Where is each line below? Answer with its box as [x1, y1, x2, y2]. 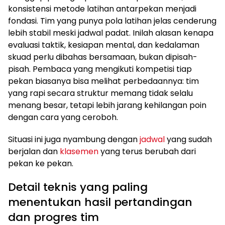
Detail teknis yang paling [8, 179, 148, 195]
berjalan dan [8, 146, 60, 157]
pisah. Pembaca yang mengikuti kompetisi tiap [8, 63, 192, 75]
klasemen [60, 146, 98, 157]
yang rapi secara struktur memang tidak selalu [8, 87, 193, 99]
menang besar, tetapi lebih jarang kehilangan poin [8, 99, 206, 111]
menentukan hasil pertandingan [8, 194, 192, 210]
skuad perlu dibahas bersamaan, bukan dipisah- [8, 51, 197, 63]
